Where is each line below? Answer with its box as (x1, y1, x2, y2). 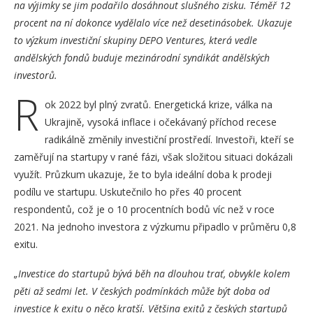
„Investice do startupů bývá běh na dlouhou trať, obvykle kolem (14, 266, 290, 280)
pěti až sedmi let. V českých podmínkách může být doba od (14, 284, 270, 298)
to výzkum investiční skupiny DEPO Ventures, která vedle (14, 33, 257, 47)
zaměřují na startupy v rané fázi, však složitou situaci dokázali (14, 150, 293, 163)
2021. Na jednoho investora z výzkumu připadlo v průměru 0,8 (14, 219, 296, 233)
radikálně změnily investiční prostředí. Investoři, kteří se (45, 132, 294, 146)
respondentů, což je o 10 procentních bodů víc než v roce (14, 202, 275, 216)
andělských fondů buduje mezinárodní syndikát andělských (14, 50, 270, 64)
